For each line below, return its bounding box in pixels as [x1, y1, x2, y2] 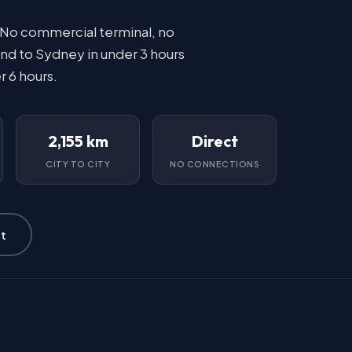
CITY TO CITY [46, 159, 110, 169]
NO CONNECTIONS [170, 159, 259, 169]
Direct [191, 131, 238, 151]
